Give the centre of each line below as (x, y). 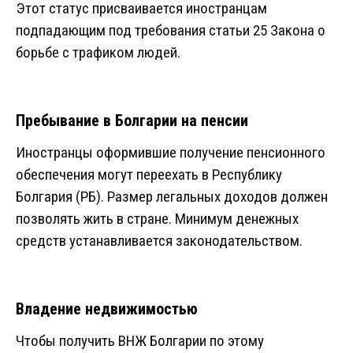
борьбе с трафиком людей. (98, 53)
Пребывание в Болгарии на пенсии (132, 121)
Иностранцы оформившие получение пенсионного (171, 153)
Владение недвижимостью (107, 309)
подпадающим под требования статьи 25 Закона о (171, 31)
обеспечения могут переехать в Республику (149, 175)
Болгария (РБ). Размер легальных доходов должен (172, 197)
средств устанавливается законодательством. (159, 241)
